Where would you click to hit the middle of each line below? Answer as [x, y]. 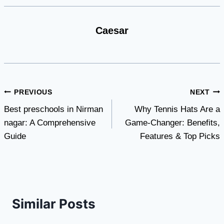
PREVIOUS [33, 92]
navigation [36, 113]
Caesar [112, 31]
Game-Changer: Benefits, [172, 123]
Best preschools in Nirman [53, 109]
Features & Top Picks [180, 136]
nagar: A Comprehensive [50, 123]
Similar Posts [54, 204]
